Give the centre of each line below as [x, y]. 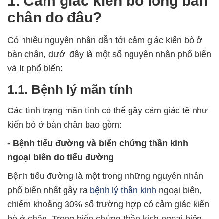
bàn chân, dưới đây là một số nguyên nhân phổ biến [109, 55]
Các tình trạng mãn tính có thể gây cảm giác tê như [108, 111]
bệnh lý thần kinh [123, 190]
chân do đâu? [55, 18]
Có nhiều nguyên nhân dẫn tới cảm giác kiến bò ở [105, 40]
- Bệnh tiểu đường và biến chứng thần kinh [98, 143]
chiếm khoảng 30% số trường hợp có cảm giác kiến [108, 205]
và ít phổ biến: [35, 69]
